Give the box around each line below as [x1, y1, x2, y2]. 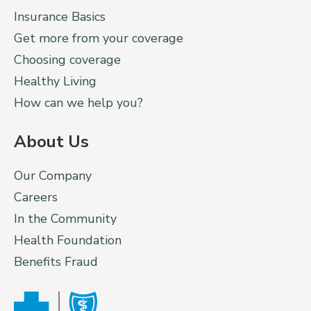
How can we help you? [14, 94, 143, 111]
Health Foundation [14, 231, 121, 249]
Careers [14, 188, 58, 205]
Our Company [14, 167, 92, 184]
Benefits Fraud [14, 253, 98, 270]
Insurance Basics [14, 8, 106, 25]
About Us [14, 130, 89, 153]
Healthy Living [14, 72, 96, 90]
